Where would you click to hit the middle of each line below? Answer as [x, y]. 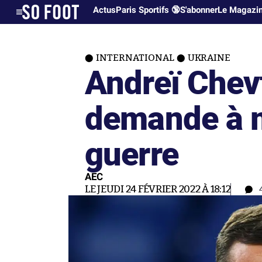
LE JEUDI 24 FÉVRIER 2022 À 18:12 [158, 189]
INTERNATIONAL [135, 58]
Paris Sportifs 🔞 [148, 10]
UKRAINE [209, 58]
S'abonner [199, 10]
